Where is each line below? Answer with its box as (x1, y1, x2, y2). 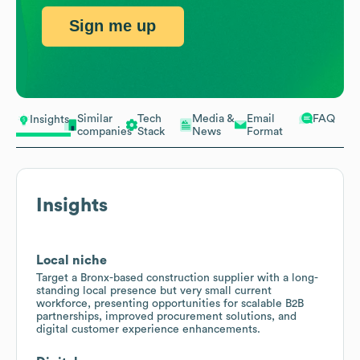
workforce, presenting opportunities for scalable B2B (36, 297, 304, 309)
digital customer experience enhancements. (36, 323, 260, 335)
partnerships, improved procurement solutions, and (36, 310, 297, 322)
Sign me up (69, 17, 157, 35)
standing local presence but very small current (36, 284, 272, 297)
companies (77, 125, 132, 137)
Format (247, 125, 283, 137)
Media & (192, 112, 235, 125)
